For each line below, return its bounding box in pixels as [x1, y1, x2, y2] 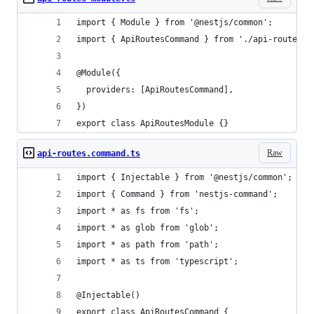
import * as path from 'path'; [76, 240, 219, 250]
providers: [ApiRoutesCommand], [76, 85, 233, 95]
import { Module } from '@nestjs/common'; [76, 18, 273, 27]
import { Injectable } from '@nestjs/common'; [76, 172, 292, 182]
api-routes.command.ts [37, 149, 140, 158]
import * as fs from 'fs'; [76, 206, 199, 216]
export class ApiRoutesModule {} [76, 118, 228, 128]
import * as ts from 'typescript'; [76, 257, 238, 266]
